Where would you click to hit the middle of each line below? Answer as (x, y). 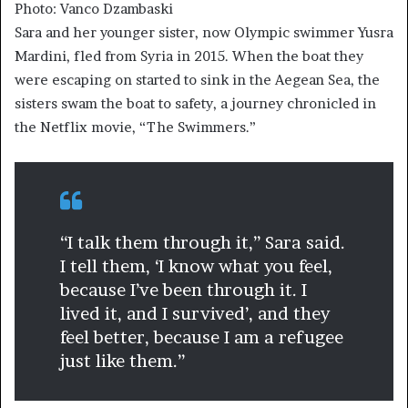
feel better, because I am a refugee (202, 338)
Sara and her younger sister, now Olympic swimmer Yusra (204, 33)
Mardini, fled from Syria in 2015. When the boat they (189, 56)
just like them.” (122, 362)
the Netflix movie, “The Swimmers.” (135, 127)
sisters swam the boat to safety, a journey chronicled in (195, 104)
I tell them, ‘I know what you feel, (196, 267)
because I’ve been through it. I (184, 291)
